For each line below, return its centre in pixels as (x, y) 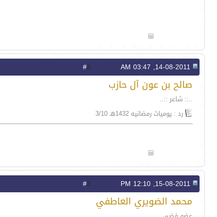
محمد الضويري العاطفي (144, 201)
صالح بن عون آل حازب (150, 85)
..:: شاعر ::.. (176, 99)
